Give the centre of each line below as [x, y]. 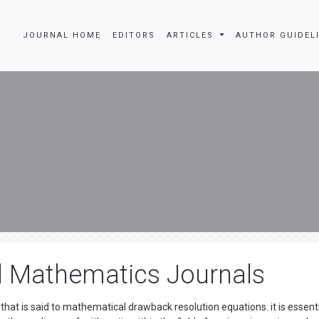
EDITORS [134, 35]
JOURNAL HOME [62, 35]
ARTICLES [192, 35]
